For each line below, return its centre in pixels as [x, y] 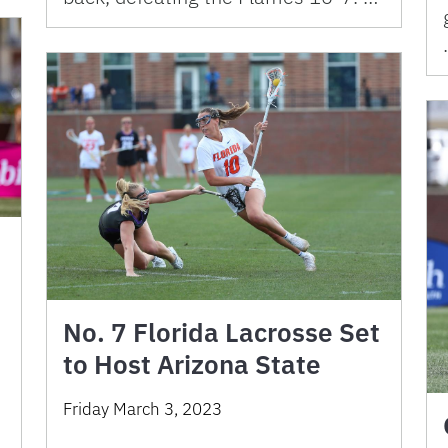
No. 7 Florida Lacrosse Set [221, 332]
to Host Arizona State [192, 364]
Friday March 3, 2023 [142, 409]
